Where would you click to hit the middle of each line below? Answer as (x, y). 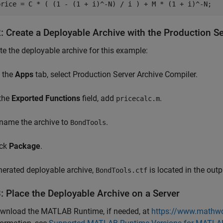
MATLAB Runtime (72, 211)
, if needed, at (127, 211)
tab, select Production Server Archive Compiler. (115, 74)
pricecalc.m (138, 99)
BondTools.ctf (121, 170)
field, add (98, 98)
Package (25, 146)
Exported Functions (46, 98)
